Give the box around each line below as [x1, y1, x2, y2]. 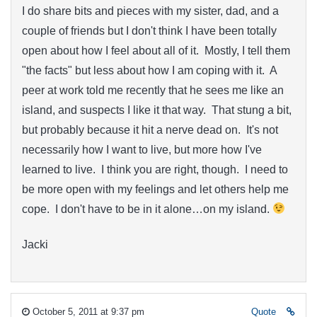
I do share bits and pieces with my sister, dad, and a [22, 4, 279, 17]
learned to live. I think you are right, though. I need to [22, 163, 288, 175]
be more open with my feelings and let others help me [22, 183, 289, 195]
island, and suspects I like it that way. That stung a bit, [22, 103, 292, 116]
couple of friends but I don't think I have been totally [22, 24, 277, 37]
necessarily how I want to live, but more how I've [22, 143, 262, 156]
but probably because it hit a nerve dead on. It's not [22, 123, 278, 136]
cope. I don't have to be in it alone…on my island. [22, 202, 272, 215]
